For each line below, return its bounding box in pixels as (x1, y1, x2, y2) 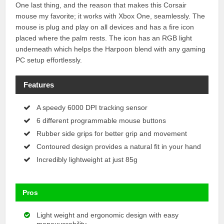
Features (23, 80, 54, 89)
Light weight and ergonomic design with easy (36, 211, 179, 219)
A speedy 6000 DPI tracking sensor (36, 103, 148, 112)
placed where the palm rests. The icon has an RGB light (15, 34, 192, 42)
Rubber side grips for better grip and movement (36, 129, 187, 138)
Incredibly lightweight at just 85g (36, 155, 138, 164)
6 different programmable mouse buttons (36, 116, 166, 125)
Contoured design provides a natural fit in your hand (36, 142, 201, 151)
